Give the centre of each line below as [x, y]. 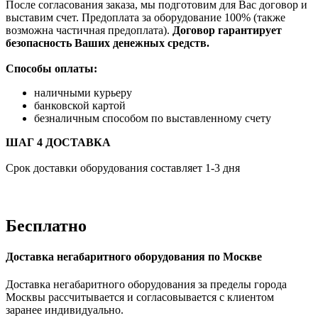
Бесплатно [48, 225]
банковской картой [80, 105]
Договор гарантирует [227, 30]
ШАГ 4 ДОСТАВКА [58, 142]
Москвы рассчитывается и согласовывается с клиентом [140, 297]
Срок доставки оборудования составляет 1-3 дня [123, 168]
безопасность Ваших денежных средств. [108, 43]
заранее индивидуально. [65, 310]
